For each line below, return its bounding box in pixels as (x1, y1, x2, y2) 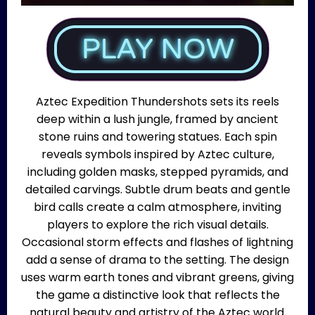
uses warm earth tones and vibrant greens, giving (21, 269, 294, 285)
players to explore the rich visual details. (46, 216, 269, 233)
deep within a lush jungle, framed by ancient (37, 110, 278, 127)
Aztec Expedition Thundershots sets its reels (36, 93, 279, 110)
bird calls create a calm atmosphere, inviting (34, 198, 281, 215)
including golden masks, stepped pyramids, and (27, 163, 288, 180)
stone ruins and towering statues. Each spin (38, 128, 277, 145)
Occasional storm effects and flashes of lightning (22, 233, 293, 250)
